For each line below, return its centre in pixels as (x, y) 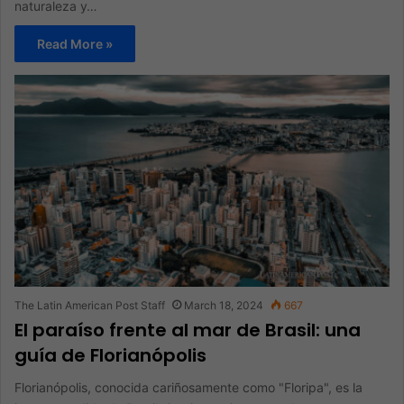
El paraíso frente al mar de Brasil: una (188, 330)
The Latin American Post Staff (90, 305)
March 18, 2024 (224, 305)
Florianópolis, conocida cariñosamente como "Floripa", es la (188, 387)
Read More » (75, 44)
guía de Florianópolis (110, 355)
